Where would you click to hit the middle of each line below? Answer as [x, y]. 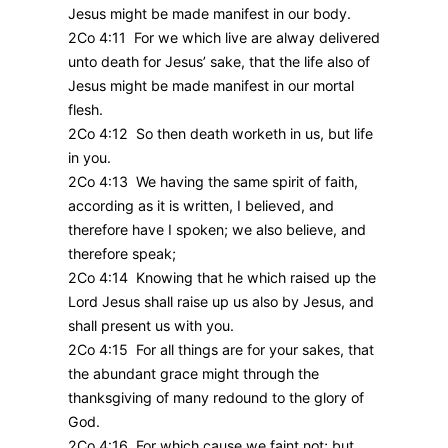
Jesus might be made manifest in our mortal [211, 85]
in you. [89, 157]
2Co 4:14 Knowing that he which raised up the [222, 277]
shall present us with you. [151, 325]
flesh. [85, 109]
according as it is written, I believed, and [201, 205]
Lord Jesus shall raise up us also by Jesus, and [221, 301]
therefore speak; [122, 253]
